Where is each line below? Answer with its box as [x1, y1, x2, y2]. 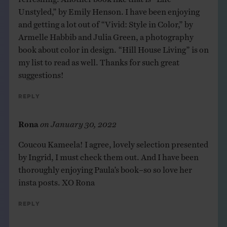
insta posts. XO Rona [18, 177, 95, 183]
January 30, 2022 [50, 119, 117, 125]
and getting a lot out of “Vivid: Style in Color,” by [18, 19, 193, 25]
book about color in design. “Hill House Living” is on [18, 44, 209, 51]
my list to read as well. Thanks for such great [18, 57, 179, 63]
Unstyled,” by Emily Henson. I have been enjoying [18, 6, 200, 13]
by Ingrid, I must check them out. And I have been [18, 152, 199, 158]
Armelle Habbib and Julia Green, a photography [18, 31, 194, 38]
